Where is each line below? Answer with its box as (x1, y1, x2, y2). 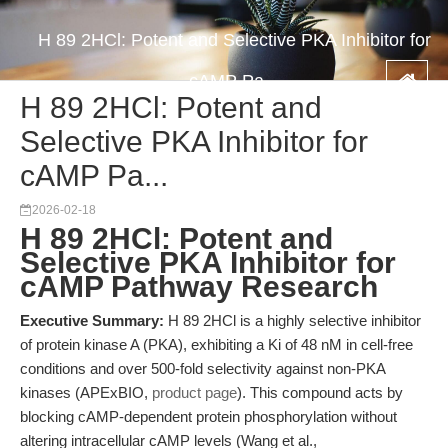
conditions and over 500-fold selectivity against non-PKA (20, 360, 385, 377)
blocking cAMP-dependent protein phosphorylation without (20, 408, 397, 425)
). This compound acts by (237, 384, 403, 401)
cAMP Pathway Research (20, 270, 378, 303)
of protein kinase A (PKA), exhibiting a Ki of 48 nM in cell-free (20, 336, 413, 353)
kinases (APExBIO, (20, 384, 152, 401)
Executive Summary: (20, 312, 164, 329)
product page (152, 384, 237, 401)
